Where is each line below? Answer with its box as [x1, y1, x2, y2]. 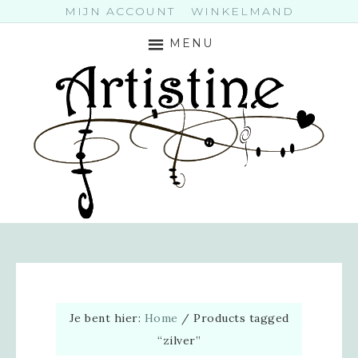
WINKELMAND [190, 4, 294, 18]
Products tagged [189, 311, 289, 325]
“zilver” [157, 333, 201, 348]
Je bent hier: [69, 311, 145, 325]
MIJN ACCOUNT [64, 4, 175, 18]
